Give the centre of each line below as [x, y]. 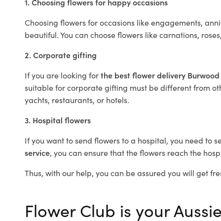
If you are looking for [63, 75]
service [37, 153]
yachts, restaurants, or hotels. [77, 100]
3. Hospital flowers [58, 120]
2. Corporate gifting [61, 55]
